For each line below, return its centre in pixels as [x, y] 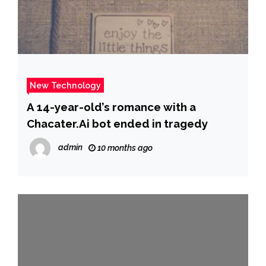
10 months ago [124, 148]
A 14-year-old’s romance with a [111, 107]
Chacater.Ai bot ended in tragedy [117, 123]
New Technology [65, 85]
